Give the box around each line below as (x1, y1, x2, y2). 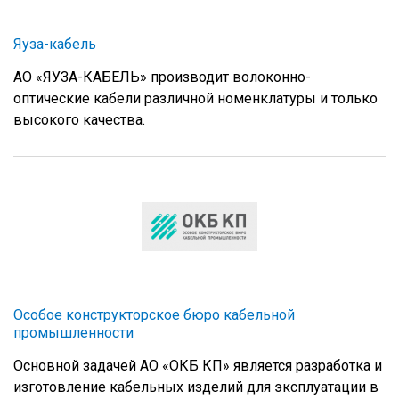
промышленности (13, 324, 134, 342)
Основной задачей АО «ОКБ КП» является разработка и (13, 357, 382, 375)
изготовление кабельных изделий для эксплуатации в (13, 379, 379, 396)
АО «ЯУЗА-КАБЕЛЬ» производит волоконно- (13, 69, 311, 86)
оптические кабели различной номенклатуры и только (13, 90, 378, 108)
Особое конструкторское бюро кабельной (13, 306, 295, 324)
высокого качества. (13, 111, 145, 129)
